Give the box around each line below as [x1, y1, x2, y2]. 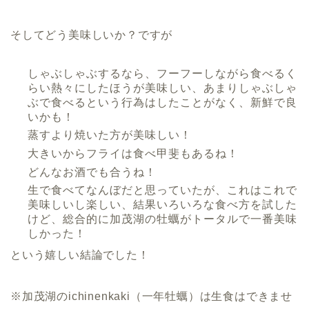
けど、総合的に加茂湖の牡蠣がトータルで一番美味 [28, 213, 297, 226]
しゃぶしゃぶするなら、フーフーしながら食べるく [28, 67, 297, 79]
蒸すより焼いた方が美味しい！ [28, 129, 192, 141]
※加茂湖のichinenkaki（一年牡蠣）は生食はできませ [10, 290, 292, 302]
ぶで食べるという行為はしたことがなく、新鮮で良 [28, 96, 297, 108]
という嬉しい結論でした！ [10, 248, 150, 261]
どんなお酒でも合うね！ [28, 166, 157, 178]
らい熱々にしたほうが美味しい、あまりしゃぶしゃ [28, 81, 297, 94]
